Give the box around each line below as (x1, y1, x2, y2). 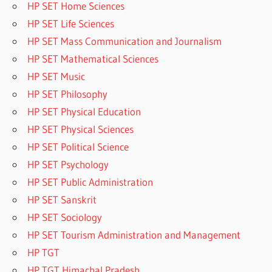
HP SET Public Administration (27, 175, 154, 189)
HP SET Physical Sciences (27, 123, 134, 136)
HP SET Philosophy (27, 87, 108, 101)
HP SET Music (27, 70, 86, 83)
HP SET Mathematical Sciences (27, 52, 159, 66)
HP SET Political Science (27, 140, 129, 154)
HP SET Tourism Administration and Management (27, 228, 241, 242)
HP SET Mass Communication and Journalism (27, 35, 222, 48)
